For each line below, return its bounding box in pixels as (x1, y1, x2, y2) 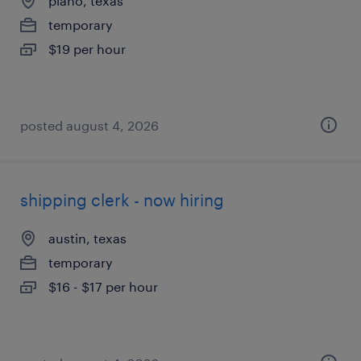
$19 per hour (48, 41, 126, 56)
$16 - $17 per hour (48, 279, 158, 294)
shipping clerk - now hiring (20, 190, 224, 210)
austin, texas (48, 230, 127, 246)
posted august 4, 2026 (20, 118, 159, 133)
